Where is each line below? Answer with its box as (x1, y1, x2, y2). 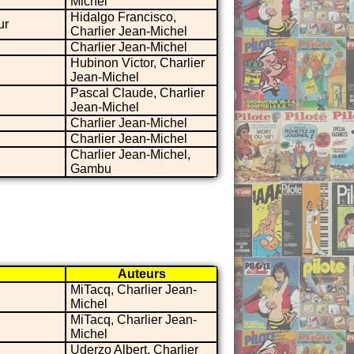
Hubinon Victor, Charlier (70, 55, 205, 70)
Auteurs (117, 266, 166, 281)
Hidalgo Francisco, (70, 9, 176, 24)
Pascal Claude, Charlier (70, 85, 205, 100)
